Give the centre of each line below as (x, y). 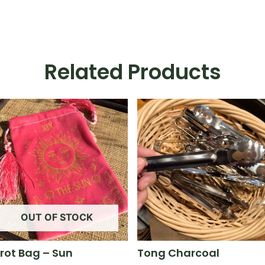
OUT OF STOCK (57, 217)
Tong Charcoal (178, 253)
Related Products (132, 72)
